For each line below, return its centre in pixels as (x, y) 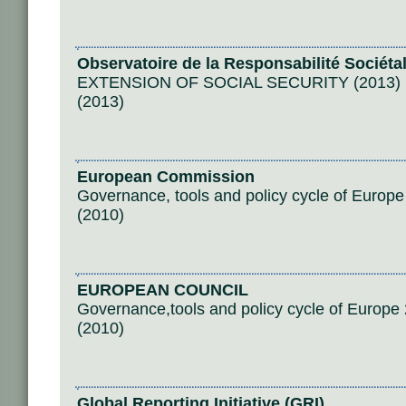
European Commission (166, 177)
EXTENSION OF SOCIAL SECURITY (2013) (239, 82)
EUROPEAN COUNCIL (163, 290)
